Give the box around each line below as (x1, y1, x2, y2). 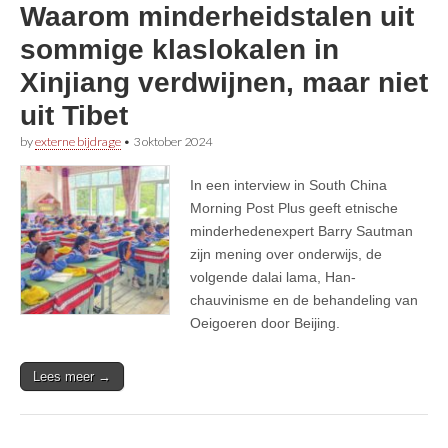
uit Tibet (20, 99, 128, 131)
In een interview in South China (190, 176, 387, 193)
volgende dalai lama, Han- (190, 268, 356, 285)
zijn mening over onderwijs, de (190, 245, 382, 262)
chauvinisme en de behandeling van (190, 291, 418, 308)
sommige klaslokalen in (20, 33, 339, 65)
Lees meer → (33, 368, 111, 384)
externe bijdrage (35, 133, 121, 149)
